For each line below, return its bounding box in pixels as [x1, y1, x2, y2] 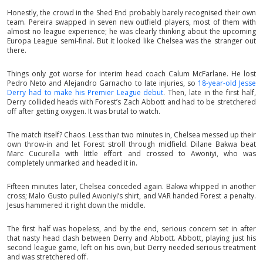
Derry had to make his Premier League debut [7, 87, 164, 97]
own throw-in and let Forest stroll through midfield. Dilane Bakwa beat [7, 139, 256, 149]
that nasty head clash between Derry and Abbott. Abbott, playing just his [7, 232, 256, 243]
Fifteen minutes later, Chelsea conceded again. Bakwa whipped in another [7, 181, 256, 191]
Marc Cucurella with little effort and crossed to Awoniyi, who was [7, 148, 256, 159]
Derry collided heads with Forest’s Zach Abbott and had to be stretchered [7, 96, 256, 107]
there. [7, 45, 26, 55]
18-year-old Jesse [197, 77, 257, 88]
